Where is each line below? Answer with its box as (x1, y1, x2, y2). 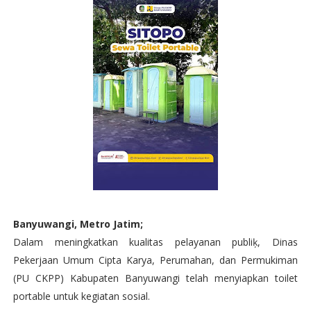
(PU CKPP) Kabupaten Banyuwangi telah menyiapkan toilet (12, 271, 299, 285)
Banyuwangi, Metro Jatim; (12, 217, 143, 230)
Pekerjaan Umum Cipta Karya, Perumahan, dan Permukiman (12, 253, 299, 267)
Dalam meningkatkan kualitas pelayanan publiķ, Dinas (12, 235, 299, 249)
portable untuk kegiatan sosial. (12, 289, 150, 303)
